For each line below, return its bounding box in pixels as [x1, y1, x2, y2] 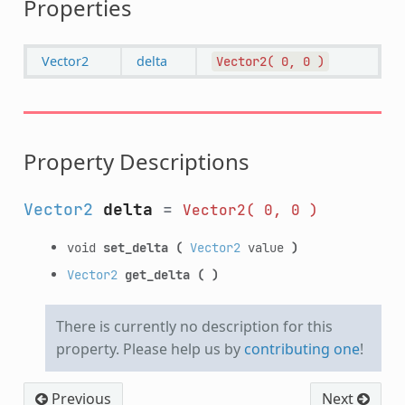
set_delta [102, 238, 168, 256]
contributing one [243, 338, 360, 359]
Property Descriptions [23, 146, 250, 176]
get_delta [124, 265, 190, 283]
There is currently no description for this [55, 316, 333, 336]
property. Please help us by [55, 338, 244, 359]
